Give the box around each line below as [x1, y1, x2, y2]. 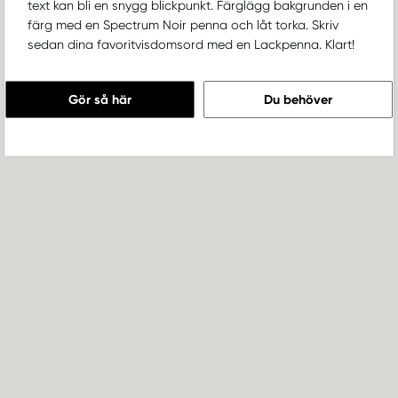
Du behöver [264, 92, 333, 108]
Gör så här [68, 92, 131, 108]
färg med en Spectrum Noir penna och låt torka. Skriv [28, 18, 338, 33]
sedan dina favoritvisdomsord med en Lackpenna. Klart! [28, 37, 354, 52]
